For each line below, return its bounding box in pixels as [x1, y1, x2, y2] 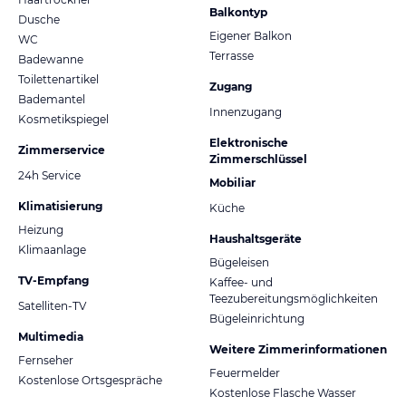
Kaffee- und [209, 275, 273, 289]
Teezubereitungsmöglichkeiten [209, 291, 378, 305]
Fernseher [18, 353, 73, 367]
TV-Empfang [18, 273, 89, 287]
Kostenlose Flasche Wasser [209, 385, 356, 400]
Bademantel [18, 92, 85, 106]
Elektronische [209, 135, 288, 150]
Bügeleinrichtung [209, 311, 304, 325]
